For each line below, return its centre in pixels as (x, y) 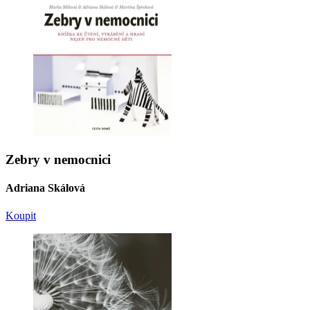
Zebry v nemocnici (58, 160)
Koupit (21, 215)
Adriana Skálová (45, 188)
